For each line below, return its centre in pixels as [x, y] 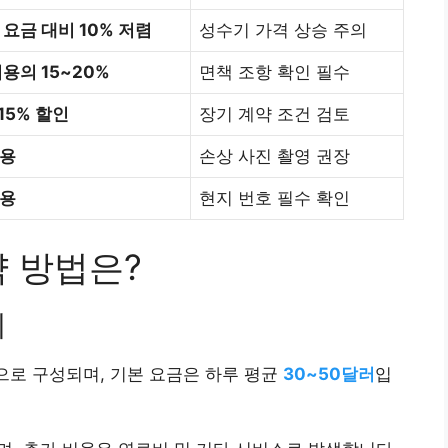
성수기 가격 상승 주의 [283, 30]
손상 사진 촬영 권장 [274, 156]
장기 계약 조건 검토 [274, 114]
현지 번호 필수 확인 [274, 198]
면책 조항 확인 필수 [274, 72]
